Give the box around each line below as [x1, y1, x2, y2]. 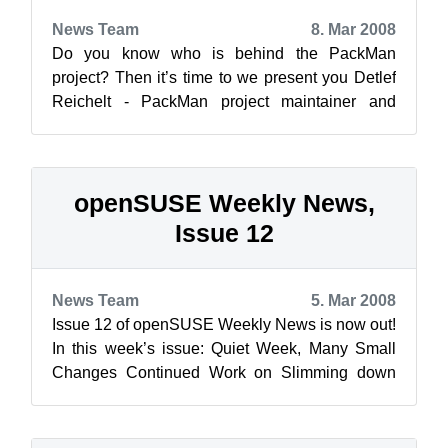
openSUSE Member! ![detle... [52, 117, 258, 134]
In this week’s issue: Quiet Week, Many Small [52, 340, 396, 357]
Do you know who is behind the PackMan [52, 45, 396, 62]
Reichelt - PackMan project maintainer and [52, 93, 396, 110]
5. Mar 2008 [311, 292, 396, 309]
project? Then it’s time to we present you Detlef [52, 69, 396, 86]
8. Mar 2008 [311, 21, 396, 38]
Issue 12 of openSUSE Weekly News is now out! [52, 316, 396, 333]
